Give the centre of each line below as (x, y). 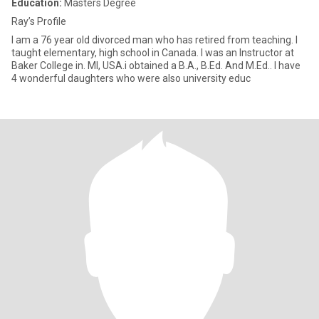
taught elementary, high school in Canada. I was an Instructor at (153, 53)
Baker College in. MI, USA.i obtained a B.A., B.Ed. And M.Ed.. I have (156, 66)
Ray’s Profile (39, 21)
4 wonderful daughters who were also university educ (131, 78)
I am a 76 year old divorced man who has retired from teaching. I (155, 40)
